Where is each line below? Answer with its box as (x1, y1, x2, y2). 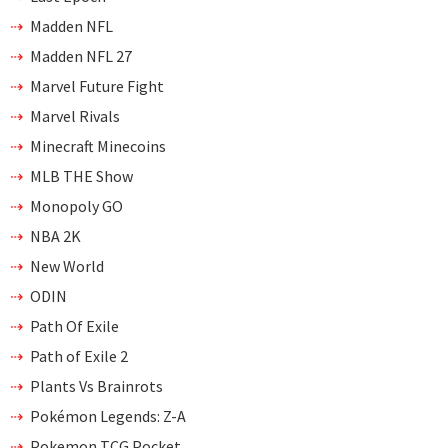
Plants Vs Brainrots (30, 376, 163, 396)
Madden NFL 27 (30, 46, 132, 66)
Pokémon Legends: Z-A (30, 406, 186, 426)
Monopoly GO (30, 196, 123, 216)
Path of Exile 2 (30, 346, 128, 366)
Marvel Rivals (30, 106, 120, 126)
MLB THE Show (30, 166, 133, 186)
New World (30, 256, 104, 276)
